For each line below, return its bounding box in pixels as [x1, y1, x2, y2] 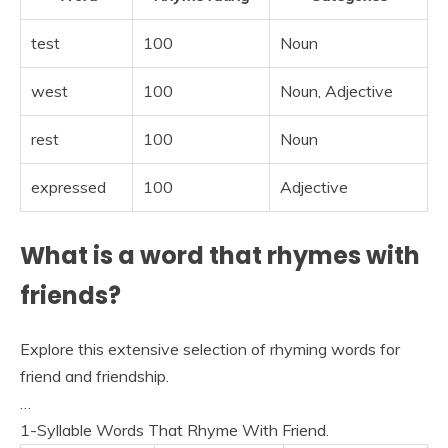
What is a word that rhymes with [20, 238, 420, 272]
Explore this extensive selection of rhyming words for [20, 338, 400, 359]
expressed [31, 176, 106, 197]
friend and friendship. [20, 365, 169, 386]
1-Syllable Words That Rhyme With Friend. [20, 419, 329, 440]
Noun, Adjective [280, 80, 393, 101]
